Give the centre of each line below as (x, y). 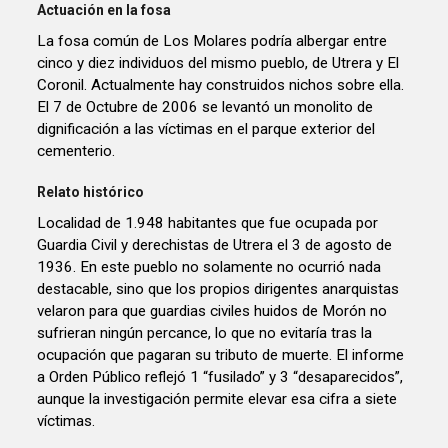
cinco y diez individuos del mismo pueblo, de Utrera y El (218, 62)
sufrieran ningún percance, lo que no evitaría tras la (205, 332)
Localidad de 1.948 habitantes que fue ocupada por (208, 222)
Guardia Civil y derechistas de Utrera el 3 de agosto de (215, 244)
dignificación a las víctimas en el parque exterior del (206, 128)
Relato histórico (91, 191)
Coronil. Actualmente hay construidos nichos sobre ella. (221, 84)
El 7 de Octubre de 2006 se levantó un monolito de (205, 106)
